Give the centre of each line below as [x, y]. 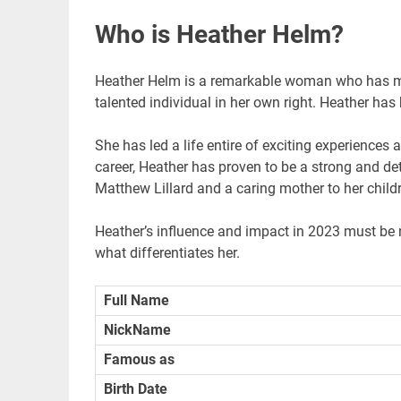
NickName [138, 329]
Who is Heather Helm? [219, 34]
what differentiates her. [167, 252]
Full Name [137, 300]
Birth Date [136, 388]
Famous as [140, 359]
